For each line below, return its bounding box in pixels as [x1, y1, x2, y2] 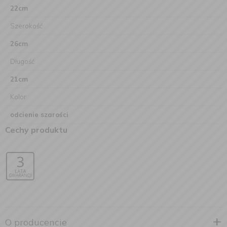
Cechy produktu [5, 125, 67, 135]
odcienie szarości [10, 110, 68, 119]
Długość [10, 57, 34, 65]
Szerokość [10, 22, 43, 30]
